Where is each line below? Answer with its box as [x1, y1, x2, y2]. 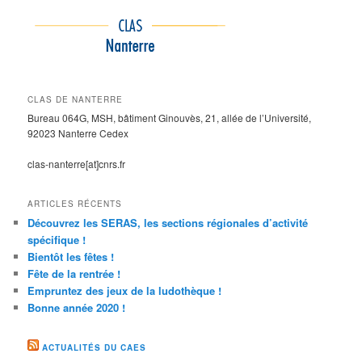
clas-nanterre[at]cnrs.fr [27, 157, 126, 171]
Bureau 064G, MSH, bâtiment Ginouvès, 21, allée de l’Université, [27, 110, 312, 124]
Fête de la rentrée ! [27, 265, 121, 281]
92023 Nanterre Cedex [27, 125, 129, 140]
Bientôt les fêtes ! [27, 248, 115, 264]
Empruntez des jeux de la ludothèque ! [27, 282, 222, 298]
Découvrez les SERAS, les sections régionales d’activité [27, 214, 309, 230]
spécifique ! [27, 231, 86, 247]
